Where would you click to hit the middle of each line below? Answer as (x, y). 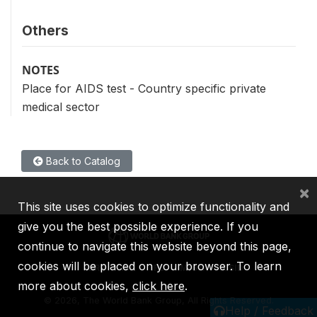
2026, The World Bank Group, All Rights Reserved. (164, 301)
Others (45, 30)
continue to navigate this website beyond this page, (155, 246)
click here (158, 286)
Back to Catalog (82, 161)
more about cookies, (75, 286)
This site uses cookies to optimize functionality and (154, 207)
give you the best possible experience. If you (138, 226)
